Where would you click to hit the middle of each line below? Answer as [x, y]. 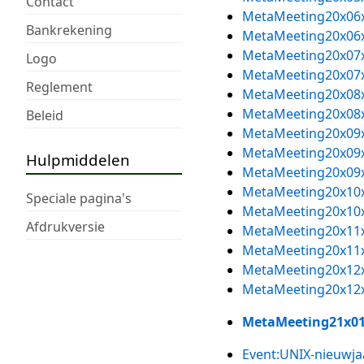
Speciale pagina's [79, 198]
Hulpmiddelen [78, 159]
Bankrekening [69, 30]
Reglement [59, 87]
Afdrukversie [65, 226]
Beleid [45, 115]
